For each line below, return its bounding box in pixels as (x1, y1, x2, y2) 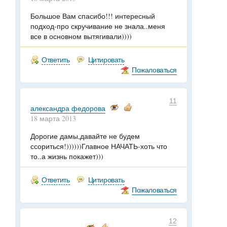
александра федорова (30, 103, 105, 113)
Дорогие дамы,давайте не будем (30, 131, 140, 141)
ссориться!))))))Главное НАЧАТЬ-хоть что (30, 141, 167, 151)
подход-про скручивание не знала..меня (30, 21, 165, 31)
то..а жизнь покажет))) (30, 152, 103, 161)
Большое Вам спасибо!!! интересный (30, 11, 155, 21)
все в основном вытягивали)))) (30, 31, 132, 41)
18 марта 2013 (30, 113, 76, 123)
